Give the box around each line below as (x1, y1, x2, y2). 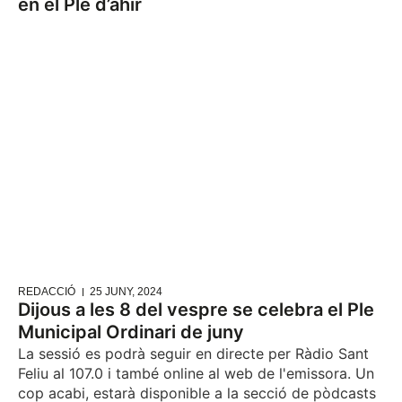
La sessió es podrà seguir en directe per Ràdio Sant (18, 345, 369, 363)
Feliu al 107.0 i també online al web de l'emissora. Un (18, 364, 374, 383)
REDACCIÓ (18, 285, 75, 299)
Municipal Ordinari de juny (18, 321, 244, 344)
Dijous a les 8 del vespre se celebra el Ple (18, 299, 374, 321)
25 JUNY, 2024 (90, 285, 162, 299)
